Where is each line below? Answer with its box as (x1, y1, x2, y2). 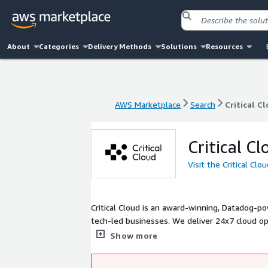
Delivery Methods (88, 42, 152, 51)
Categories (39, 42, 80, 51)
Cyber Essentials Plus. (91, 229, 173, 239)
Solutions (160, 42, 197, 51)
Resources (205, 42, 243, 51)
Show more (110, 230, 158, 240)
